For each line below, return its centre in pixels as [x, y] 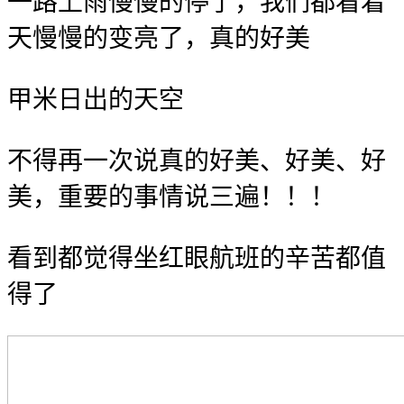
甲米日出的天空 [96, 99]
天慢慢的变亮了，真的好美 [159, 38]
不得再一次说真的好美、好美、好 [197, 161]
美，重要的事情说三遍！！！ [171, 197]
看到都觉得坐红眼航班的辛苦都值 [197, 258]
